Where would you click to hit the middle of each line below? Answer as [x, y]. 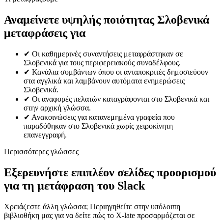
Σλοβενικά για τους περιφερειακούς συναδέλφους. [102, 63]
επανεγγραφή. [45, 135]
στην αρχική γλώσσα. [57, 108]
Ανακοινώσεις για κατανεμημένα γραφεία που [103, 117]
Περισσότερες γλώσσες [41, 152]
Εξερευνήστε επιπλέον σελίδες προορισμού [110, 173]
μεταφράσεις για [45, 33]
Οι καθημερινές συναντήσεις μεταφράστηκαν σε [108, 54]
